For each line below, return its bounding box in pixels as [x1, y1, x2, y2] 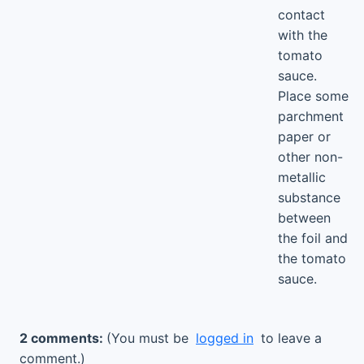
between [278, 210, 331, 226]
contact [278, 6, 325, 23]
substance [278, 189, 340, 206]
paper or [278, 128, 331, 145]
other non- [278, 149, 343, 165]
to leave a [257, 330, 322, 346]
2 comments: [19, 330, 106, 346]
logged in [196, 330, 253, 346]
